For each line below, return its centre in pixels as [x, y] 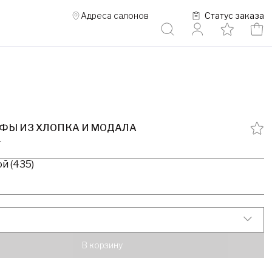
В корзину [102, 245]
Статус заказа [234, 15]
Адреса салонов [114, 15]
